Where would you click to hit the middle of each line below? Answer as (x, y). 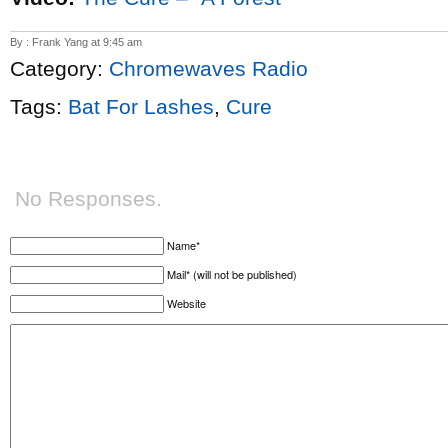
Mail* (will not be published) (232, 274)
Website (186, 303)
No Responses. (88, 198)
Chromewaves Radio (208, 68)
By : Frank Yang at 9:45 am (76, 42)
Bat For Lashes (141, 106)
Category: (59, 68)
